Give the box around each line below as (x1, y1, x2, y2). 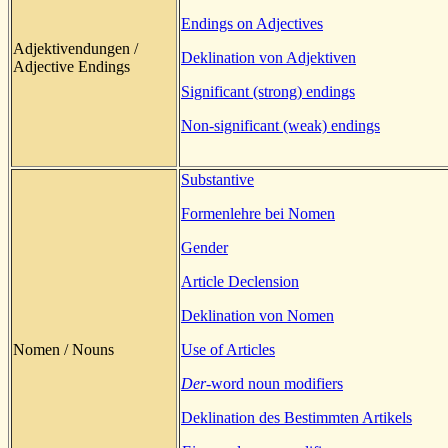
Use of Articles (181, 340, 275, 358)
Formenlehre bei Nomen (181, 204, 335, 222)
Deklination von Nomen (181, 306, 334, 324)
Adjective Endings (13, 57, 130, 75)
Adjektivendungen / (13, 39, 138, 57)
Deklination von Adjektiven (181, 48, 356, 66)
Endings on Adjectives (181, 14, 323, 32)
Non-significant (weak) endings (181, 116, 380, 134)
